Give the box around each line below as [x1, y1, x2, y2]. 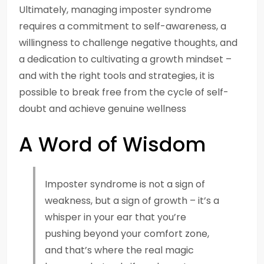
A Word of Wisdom [19, 130, 206, 159]
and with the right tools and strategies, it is [19, 69, 214, 82]
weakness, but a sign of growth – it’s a [45, 194, 219, 207]
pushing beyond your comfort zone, [45, 227, 209, 240]
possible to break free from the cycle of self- [19, 85, 229, 99]
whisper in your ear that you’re [45, 210, 186, 224]
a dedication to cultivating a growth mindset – [19, 52, 232, 66]
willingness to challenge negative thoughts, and [19, 36, 237, 49]
